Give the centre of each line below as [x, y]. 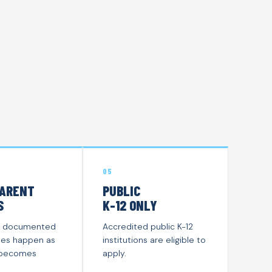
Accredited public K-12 [148, 226]
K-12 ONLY [130, 205]
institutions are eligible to [154, 240]
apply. [114, 253]
